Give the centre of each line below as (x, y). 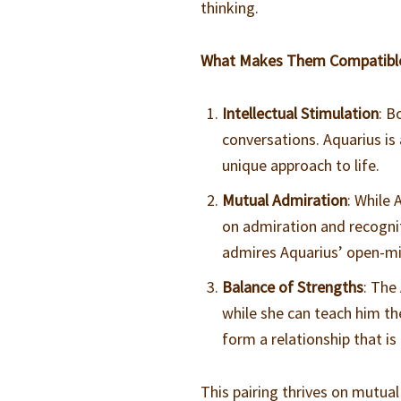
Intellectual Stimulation (301, 114)
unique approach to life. (301, 166)
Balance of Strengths (293, 287)
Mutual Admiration (285, 200)
